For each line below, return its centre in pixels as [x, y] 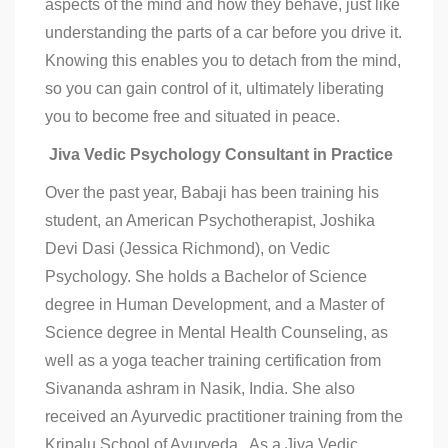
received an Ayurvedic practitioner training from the [224, 416]
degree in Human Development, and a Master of [214, 304]
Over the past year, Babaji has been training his [212, 192]
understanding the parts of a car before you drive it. [223, 32]
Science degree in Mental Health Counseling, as [216, 332]
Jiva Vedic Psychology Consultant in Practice [219, 154]
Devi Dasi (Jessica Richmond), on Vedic [187, 248]
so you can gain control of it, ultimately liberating [214, 88]
